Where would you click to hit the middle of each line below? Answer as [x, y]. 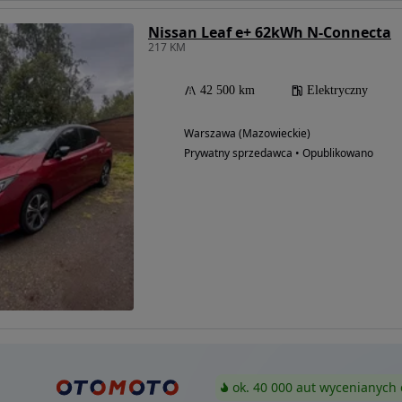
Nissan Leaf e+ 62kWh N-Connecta [270, 32]
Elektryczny [337, 90]
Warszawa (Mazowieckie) [247, 133]
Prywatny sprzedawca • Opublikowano [279, 153]
